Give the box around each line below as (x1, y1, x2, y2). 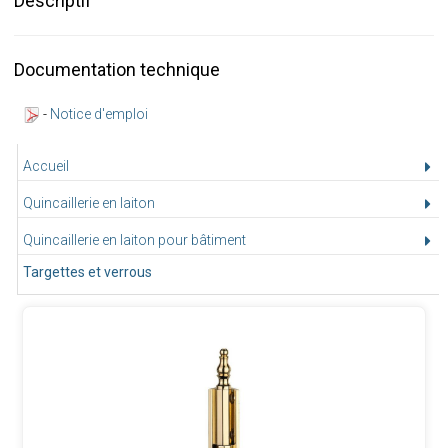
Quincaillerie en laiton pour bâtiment (22, 231, 246, 248)
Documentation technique (13, 58, 220, 80)
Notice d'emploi (49, 105, 148, 122)
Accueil (22, 157, 69, 174)
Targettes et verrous (22, 263, 152, 280)
